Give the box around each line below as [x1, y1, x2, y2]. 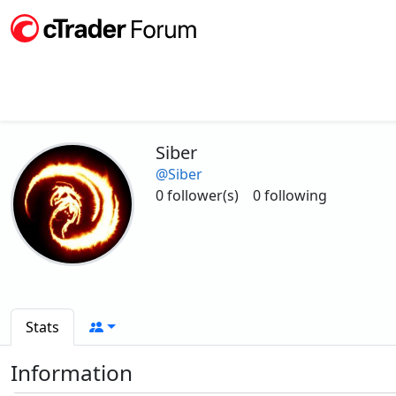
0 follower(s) [156, 186, 239, 205]
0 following [253, 186, 327, 205]
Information [11, 358, 133, 387]
